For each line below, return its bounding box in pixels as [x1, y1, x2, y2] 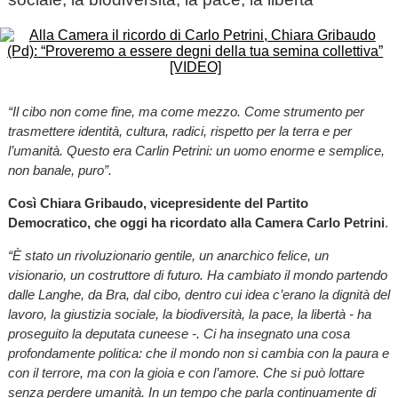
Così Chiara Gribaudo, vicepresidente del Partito [7, 195, 308, 211]
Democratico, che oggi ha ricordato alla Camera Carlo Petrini [7, 215, 385, 231]
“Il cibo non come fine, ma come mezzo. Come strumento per [7, 104, 364, 119]
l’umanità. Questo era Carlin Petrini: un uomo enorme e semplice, [7, 143, 385, 158]
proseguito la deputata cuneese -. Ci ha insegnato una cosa [7, 326, 350, 342]
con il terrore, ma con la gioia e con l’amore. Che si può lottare [7, 365, 364, 381]
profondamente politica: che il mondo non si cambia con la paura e [7, 346, 389, 362]
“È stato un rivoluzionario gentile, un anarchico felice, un [7, 248, 329, 264]
